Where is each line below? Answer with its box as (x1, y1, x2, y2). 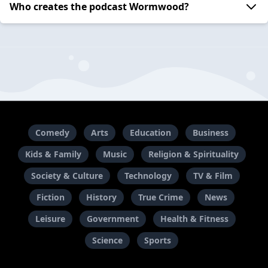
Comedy (35, 127, 69, 139)
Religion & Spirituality (148, 148, 239, 160)
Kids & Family (25, 148, 81, 160)
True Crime (138, 191, 183, 203)
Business (192, 127, 229, 139)
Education (129, 127, 171, 139)
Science (92, 234, 123, 246)
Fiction (36, 191, 65, 203)
